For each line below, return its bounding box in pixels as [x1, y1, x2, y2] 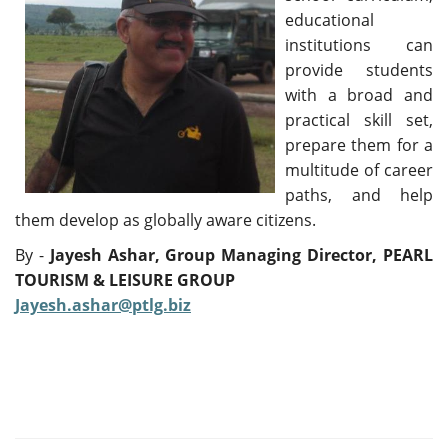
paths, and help [285, 184, 433, 207]
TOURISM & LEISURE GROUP [15, 269, 235, 292]
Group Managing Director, [165, 244, 384, 267]
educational [285, 9, 374, 32]
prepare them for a [285, 134, 433, 157]
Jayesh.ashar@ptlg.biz [15, 294, 191, 317]
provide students [285, 59, 433, 82]
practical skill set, [285, 109, 433, 132]
